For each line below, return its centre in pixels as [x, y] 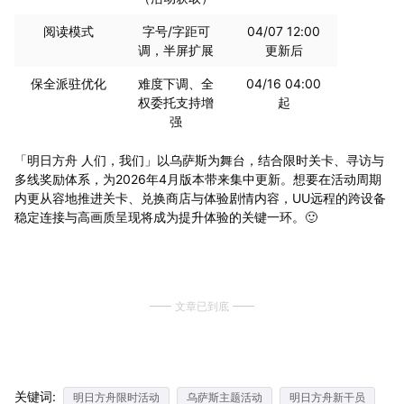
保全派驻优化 [68, 83]
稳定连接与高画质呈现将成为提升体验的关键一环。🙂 [165, 216]
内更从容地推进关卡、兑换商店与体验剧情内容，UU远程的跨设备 [200, 197]
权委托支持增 [176, 102]
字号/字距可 [176, 31]
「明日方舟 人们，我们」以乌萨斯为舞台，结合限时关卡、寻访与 [199, 160]
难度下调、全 [176, 83]
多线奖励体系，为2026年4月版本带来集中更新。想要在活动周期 [197, 179]
